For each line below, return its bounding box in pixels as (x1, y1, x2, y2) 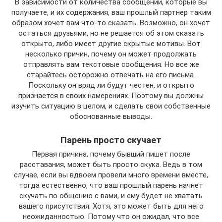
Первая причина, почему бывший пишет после (32, 149, 190, 159)
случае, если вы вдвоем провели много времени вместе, (14, 170, 208, 179)
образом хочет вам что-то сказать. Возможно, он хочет (12, 18, 210, 27)
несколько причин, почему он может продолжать (25, 49, 197, 58)
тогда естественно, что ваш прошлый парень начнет (19, 180, 203, 190)
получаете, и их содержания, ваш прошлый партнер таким (11, 7, 211, 17)
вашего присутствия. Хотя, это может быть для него (18, 201, 204, 211)
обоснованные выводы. (70, 111, 152, 121)
